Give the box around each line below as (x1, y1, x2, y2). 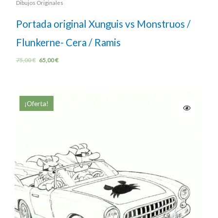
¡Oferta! (24, 99, 49, 108)
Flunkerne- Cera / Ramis (16, 36, 121, 48)
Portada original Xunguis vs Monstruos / (16, 18, 191, 30)
